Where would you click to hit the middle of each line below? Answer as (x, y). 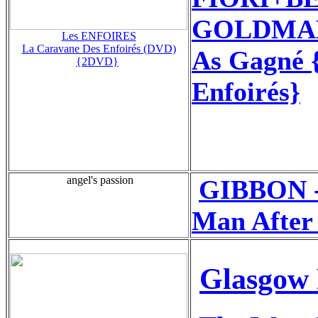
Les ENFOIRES (99, 35)
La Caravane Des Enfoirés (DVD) (99, 48)
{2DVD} (97, 61)
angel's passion (99, 180)
